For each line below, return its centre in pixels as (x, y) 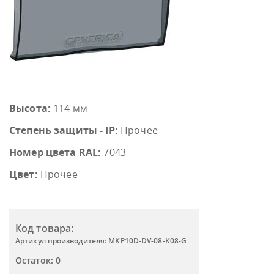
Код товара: (45, 228)
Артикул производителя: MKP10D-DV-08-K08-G (101, 241)
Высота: (30, 108)
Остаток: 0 (38, 260)
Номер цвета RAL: (55, 152)
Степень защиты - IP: (64, 130)
